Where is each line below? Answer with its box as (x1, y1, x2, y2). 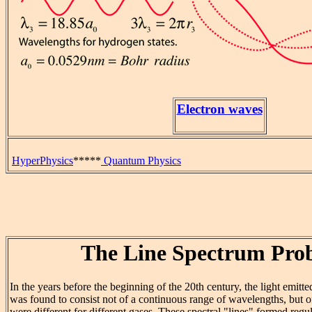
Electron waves (176, 102, 263, 117)
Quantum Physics (101, 155, 181, 166)
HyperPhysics (12, 155, 73, 166)
